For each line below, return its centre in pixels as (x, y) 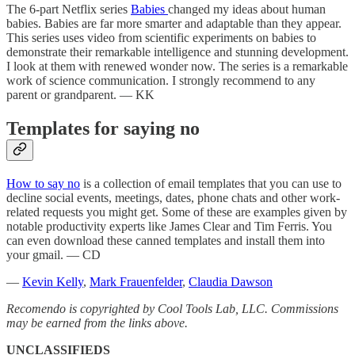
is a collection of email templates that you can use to (211, 183)
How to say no (43, 183)
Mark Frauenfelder (136, 281)
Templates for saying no (103, 128)
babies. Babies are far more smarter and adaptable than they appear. (174, 23)
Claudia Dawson (231, 281)
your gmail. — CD (53, 254)
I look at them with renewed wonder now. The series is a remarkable (177, 66)
